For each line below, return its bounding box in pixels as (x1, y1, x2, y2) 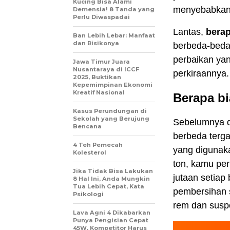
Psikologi (73, 190, 104, 198)
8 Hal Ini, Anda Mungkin (73, 175, 150, 182)
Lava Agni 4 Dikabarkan (73, 209, 150, 216)
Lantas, (173, 27, 206, 37)
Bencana (73, 123, 102, 130)
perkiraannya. (173, 68, 229, 79)
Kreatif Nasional (73, 89, 125, 96)
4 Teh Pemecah (73, 141, 123, 148)
